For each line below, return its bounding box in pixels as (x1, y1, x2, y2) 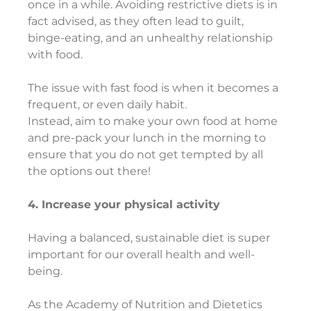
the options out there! (28, 165, 151, 178)
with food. (28, 48, 83, 62)
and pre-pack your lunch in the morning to (28, 131, 269, 145)
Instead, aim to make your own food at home (28, 115, 281, 128)
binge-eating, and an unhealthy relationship (28, 31, 276, 45)
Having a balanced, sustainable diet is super (28, 231, 274, 245)
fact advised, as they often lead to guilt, (28, 15, 247, 28)
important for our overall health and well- (28, 248, 255, 262)
